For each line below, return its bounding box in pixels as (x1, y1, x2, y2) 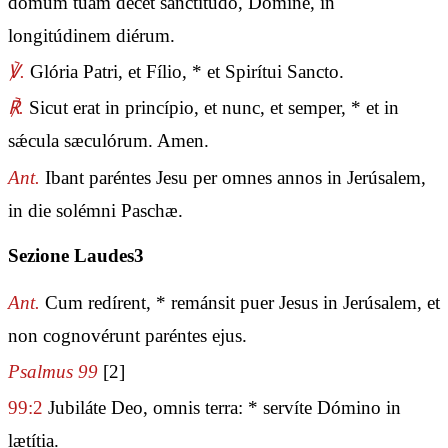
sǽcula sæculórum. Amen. (8, 130, 209, 152)
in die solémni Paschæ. (8, 199, 183, 221)
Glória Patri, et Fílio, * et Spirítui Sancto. (25, 61, 344, 83)
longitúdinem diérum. (8, 25, 175, 47)
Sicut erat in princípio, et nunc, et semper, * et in (24, 97, 399, 119)
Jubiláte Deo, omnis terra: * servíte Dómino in (43, 397, 401, 419)
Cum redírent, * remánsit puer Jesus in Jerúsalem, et (40, 292, 440, 314)
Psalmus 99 (8, 361, 98, 383)
